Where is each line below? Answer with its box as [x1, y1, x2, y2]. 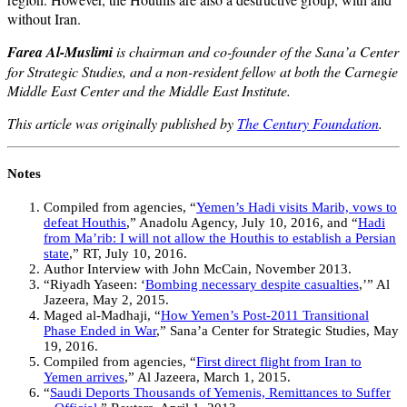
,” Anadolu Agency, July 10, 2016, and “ [126, 215, 358, 231]
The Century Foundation [237, 114, 379, 134]
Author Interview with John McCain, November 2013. [44, 262, 352, 277]
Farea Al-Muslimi [7, 42, 113, 63]
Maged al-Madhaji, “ [44, 308, 161, 323]
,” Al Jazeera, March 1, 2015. [124, 370, 291, 385]
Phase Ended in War [44, 323, 156, 339]
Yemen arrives [44, 370, 124, 385]
